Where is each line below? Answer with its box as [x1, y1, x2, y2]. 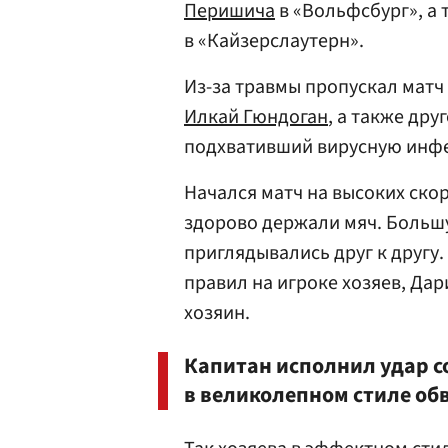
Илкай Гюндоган [184, 103, 328, 132]
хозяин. [184, 299, 250, 328]
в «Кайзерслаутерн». [184, 27, 364, 56]
